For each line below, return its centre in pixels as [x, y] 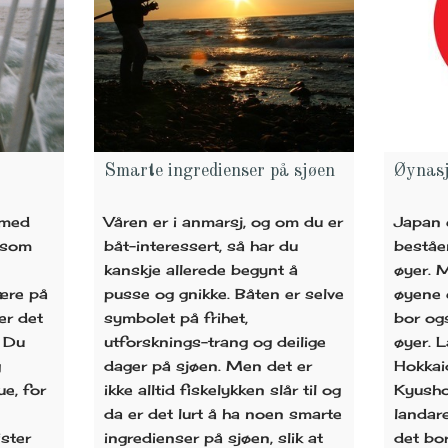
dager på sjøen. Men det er [207, 365]
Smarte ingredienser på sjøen [219, 170]
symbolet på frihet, [175, 317]
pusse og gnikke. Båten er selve [223, 293]
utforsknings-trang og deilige [214, 341]
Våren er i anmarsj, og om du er [223, 221]
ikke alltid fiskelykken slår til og [222, 389]
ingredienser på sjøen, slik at [213, 437]
